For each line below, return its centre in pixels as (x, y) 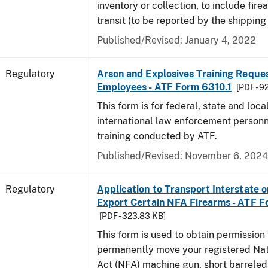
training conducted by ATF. (157, 136)
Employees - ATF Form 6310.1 (165, 87)
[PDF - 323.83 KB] (133, 216)
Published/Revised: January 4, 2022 (176, 40)
